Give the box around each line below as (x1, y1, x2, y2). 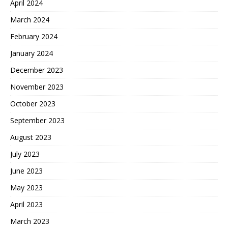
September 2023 (10, 115, 65, 125)
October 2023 (10, 98, 55, 108)
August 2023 (10, 132, 51, 142)
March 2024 (10, 14, 49, 24)
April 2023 (10, 199, 43, 209)
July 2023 (10, 149, 40, 159)
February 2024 (10, 31, 58, 41)
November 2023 (10, 81, 64, 92)
